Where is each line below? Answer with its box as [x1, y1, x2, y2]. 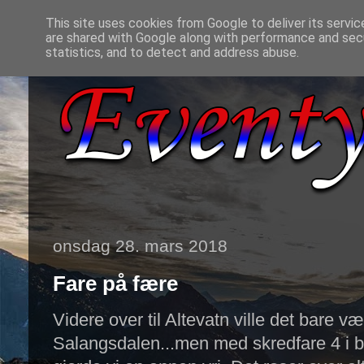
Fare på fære [53, 272, 178, 295]
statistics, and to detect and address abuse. [45, 45, 299, 60]
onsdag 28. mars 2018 [53, 236, 227, 255]
